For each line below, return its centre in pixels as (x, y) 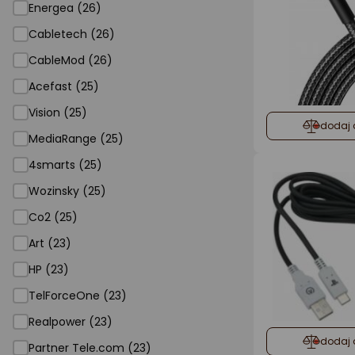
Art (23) (50, 243)
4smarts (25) (65, 165)
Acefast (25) (64, 86)
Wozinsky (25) (67, 191)
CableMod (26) (71, 60)
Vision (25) (58, 113)
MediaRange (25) (76, 139)
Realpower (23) (71, 322)
